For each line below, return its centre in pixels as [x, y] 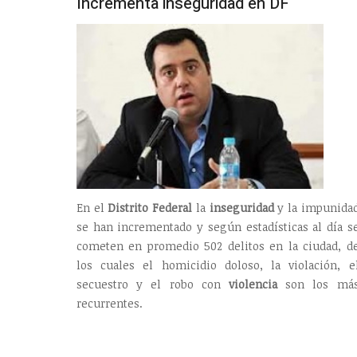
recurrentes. [110, 303]
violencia [253, 284]
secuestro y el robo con [153, 284]
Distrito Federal [148, 207]
